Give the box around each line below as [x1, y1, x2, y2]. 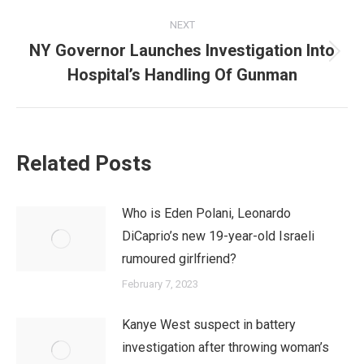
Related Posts [16, 151, 152, 175]
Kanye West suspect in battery [122, 317, 296, 332]
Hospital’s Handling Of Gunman [67, 65, 297, 84]
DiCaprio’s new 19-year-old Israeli [122, 228, 314, 244]
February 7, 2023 [122, 278, 198, 290]
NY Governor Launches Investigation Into [29, 41, 335, 60]
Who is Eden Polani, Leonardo [122, 206, 291, 221]
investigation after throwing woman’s [122, 340, 329, 355]
